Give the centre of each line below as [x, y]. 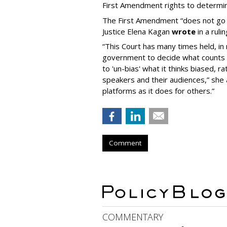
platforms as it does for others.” [158, 91]
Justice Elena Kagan [137, 31]
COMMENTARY [133, 217]
